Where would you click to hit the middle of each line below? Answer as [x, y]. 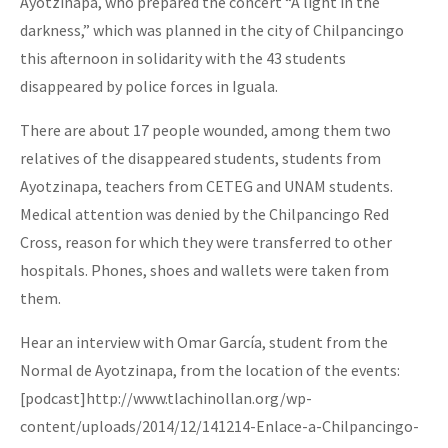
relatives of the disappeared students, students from [200, 157]
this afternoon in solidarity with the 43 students [183, 57]
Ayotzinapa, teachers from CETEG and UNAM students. [206, 185]
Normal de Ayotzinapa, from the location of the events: [210, 369]
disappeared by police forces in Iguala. [149, 85]
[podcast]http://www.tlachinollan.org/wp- [166, 397]
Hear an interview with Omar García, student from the [204, 341]
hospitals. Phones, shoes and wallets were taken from [204, 269]
